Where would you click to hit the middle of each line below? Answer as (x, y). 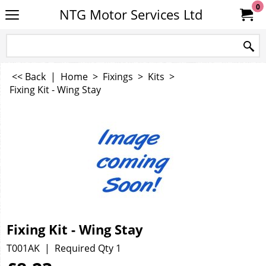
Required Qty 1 (88, 248)
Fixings (118, 77)
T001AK (23, 248)
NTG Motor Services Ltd (131, 15)
